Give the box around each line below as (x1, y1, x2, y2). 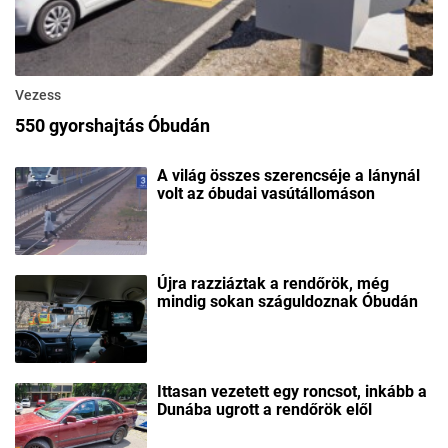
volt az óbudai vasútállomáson (157, 184, 375, 204)
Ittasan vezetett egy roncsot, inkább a (157, 382, 427, 402)
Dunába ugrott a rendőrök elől (157, 400, 372, 420)
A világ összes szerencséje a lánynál (157, 166, 420, 186)
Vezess (15, 87, 61, 104)
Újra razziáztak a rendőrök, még (157, 274, 389, 294)
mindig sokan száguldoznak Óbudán (157, 292, 418, 312)
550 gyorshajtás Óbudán (15, 115, 210, 137)
